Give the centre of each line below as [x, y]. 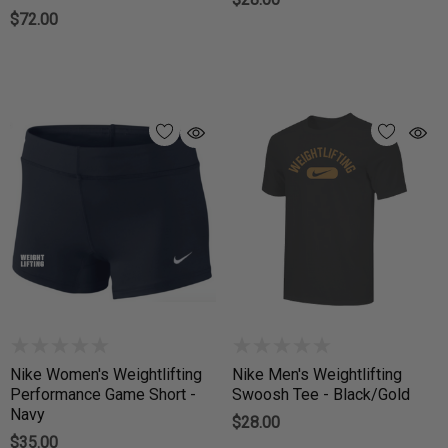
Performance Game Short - [103, 395]
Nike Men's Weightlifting [317, 375]
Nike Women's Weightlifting [106, 375]
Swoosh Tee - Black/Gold [321, 395]
